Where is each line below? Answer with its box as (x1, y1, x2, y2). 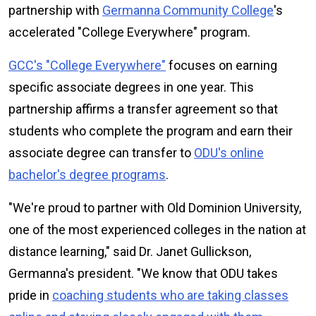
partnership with (8, 2, 102, 18)
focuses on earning (166, 57, 277, 73)
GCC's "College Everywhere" (8, 57, 166, 73)
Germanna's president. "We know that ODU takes (8, 265, 278, 281)
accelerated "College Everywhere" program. (8, 24, 253, 39)
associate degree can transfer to (8, 145, 194, 160)
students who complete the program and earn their (8, 123, 293, 138)
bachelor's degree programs (8, 166, 166, 182)
